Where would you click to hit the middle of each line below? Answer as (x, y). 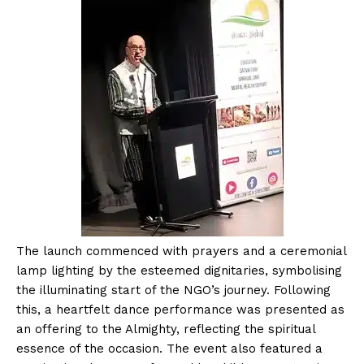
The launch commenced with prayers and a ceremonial (181, 251)
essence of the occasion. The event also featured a (169, 348)
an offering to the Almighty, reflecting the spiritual (166, 329)
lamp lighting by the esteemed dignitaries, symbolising (179, 270)
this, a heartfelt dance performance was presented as (180, 309)
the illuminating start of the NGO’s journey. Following (173, 290)
